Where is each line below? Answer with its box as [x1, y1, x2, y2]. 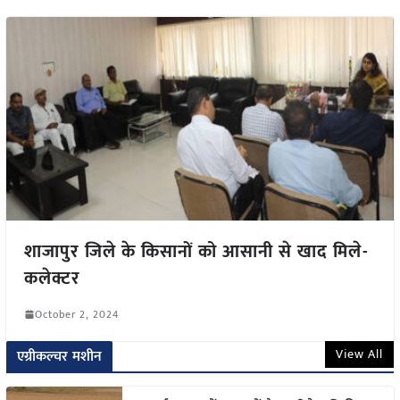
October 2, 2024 [34, 304, 119, 323]
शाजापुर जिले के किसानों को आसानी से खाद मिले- [23, 236, 369, 267]
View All [336, 343, 384, 364]
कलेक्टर [23, 262, 80, 294]
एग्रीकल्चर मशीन [16, 344, 103, 369]
